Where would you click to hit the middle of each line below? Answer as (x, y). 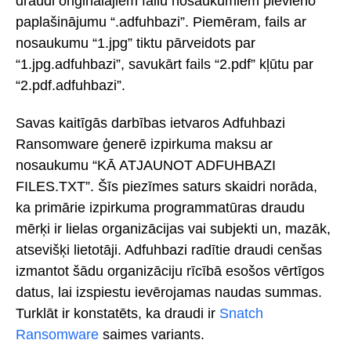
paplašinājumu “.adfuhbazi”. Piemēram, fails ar (161, 22)
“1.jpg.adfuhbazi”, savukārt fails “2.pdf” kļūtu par (165, 64)
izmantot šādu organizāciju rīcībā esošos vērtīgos (170, 271)
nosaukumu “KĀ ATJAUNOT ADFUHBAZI (146, 166)
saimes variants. (152, 335)
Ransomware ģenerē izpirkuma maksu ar (144, 145)
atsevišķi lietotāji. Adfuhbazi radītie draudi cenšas (169, 250)
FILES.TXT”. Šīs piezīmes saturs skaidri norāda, (166, 187)
